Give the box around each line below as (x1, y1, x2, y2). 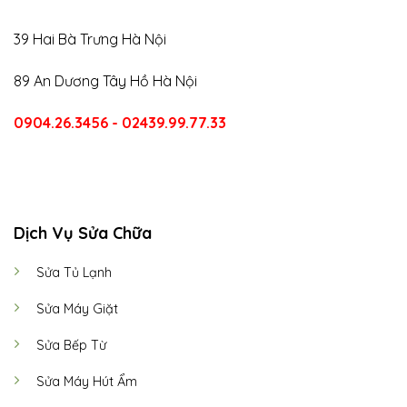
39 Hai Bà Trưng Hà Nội (14, 29, 166, 48)
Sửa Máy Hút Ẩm (35, 373, 137, 391)
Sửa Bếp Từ (35, 337, 106, 354)
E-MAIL (124, 160, 164, 175)
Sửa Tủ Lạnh (35, 264, 112, 282)
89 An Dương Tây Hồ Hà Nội (14, 71, 197, 90)
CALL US (35, 160, 84, 175)
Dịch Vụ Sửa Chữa (13, 223, 152, 244)
